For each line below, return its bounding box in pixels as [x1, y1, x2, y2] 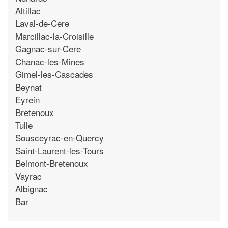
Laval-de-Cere [15, 16, 69, 30]
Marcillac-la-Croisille [15, 29, 94, 42]
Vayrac [15, 169, 42, 182]
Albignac [15, 182, 48, 195]
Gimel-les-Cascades [15, 67, 93, 80]
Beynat [15, 80, 42, 93]
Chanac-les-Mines [15, 54, 84, 68]
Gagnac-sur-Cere [15, 42, 81, 55]
